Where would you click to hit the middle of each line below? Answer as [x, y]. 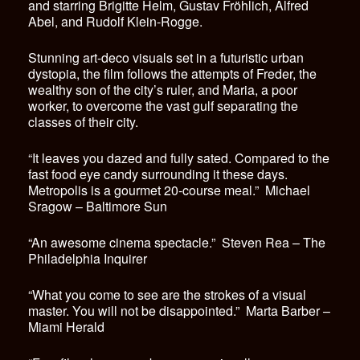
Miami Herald [66, 326]
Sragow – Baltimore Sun [98, 206]
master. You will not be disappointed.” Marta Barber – [179, 310]
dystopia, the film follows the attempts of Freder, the [172, 73]
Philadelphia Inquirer [88, 258]
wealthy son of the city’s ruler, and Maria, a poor [163, 89]
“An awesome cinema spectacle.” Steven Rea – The [177, 242]
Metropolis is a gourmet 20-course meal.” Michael [169, 190]
